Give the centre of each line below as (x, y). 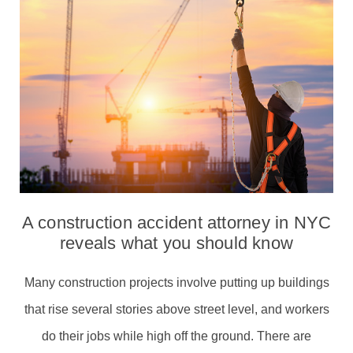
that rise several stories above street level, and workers (176, 309)
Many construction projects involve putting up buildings (176, 282)
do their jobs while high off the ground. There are (176, 336)
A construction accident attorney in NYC (176, 222)
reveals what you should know (176, 243)
